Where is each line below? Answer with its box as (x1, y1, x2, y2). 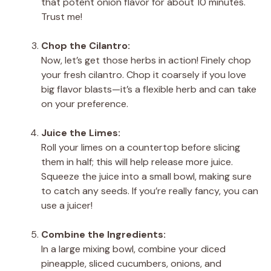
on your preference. (41, 97, 128, 110)
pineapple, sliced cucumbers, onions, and (41, 256, 221, 270)
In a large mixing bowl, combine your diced (41, 242, 226, 255)
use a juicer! (41, 198, 93, 212)
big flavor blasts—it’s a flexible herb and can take (41, 82, 256, 96)
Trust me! (41, 10, 82, 23)
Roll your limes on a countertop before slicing (41, 140, 240, 154)
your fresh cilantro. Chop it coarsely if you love (41, 68, 246, 81)
